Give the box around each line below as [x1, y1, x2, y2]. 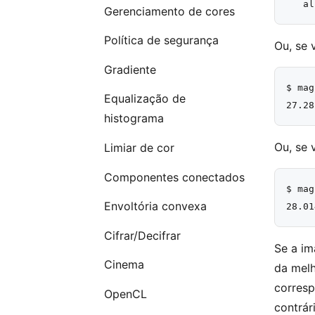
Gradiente [103, 62, 156, 77]
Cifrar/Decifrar [103, 228, 181, 243]
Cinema [103, 257, 144, 272]
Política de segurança [103, 33, 219, 48]
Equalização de [103, 91, 186, 106]
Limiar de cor [103, 141, 174, 155]
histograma [103, 111, 164, 126]
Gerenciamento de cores [103, 4, 235, 18]
